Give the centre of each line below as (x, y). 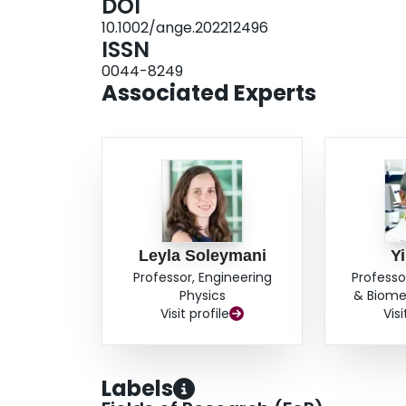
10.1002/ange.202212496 (185, 28)
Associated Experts (209, 93)
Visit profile (195, 314)
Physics (202, 296)
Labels (137, 389)
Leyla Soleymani (202, 256)
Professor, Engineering (202, 278)
